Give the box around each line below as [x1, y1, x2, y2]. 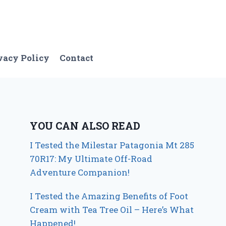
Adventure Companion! [30, 166, 130, 178]
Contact [60, 51, 94, 64]
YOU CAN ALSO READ [30, 119, 141, 132]
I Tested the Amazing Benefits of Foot [30, 190, 189, 202]
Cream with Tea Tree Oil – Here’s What [30, 204, 194, 215]
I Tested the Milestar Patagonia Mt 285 [30, 139, 195, 151]
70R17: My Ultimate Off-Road [30, 153, 153, 164]
